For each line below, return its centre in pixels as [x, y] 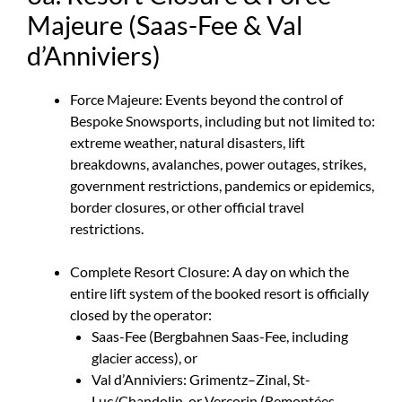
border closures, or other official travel [187, 206]
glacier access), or [144, 357]
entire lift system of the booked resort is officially [219, 293]
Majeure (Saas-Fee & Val [165, 24]
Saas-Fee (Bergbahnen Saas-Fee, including [220, 336]
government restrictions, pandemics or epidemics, [222, 185]
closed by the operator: [141, 314]
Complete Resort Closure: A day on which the [210, 271]
